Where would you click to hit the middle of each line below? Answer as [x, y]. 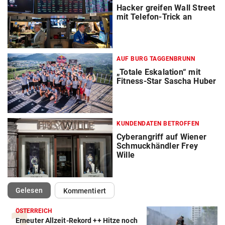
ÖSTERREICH [34, 211]
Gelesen [29, 190]
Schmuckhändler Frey [157, 146]
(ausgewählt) [63, 190]
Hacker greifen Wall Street [166, 8]
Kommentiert [84, 191]
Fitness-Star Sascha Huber [166, 81]
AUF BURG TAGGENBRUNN [156, 59]
